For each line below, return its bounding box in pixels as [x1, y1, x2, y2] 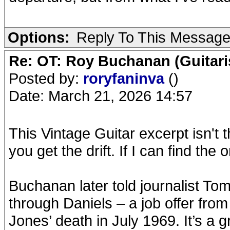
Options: [8, 29, 70, 46]
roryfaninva [83, 70, 168, 87]
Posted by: [9, 70, 83, 87]
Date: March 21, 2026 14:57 [9, 87, 193, 104]
